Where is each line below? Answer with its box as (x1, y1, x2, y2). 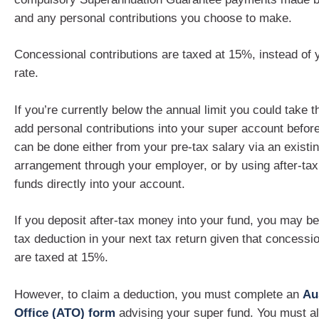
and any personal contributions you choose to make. (14, 11, 292, 25)
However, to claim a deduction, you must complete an (14, 287, 303, 301)
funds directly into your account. (14, 177, 185, 191)
